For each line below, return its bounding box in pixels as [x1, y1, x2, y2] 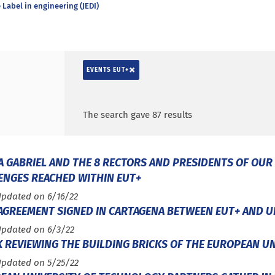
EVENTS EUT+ [87, 66, 129, 74]
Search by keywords [82, 85, 161, 96]
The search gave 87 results [83, 109, 192, 121]
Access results [192, 109, 250, 120]
